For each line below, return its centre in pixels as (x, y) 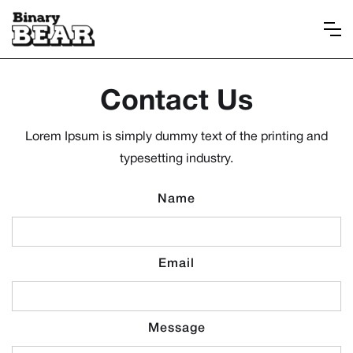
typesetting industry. (176, 160)
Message (176, 329)
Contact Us (176, 102)
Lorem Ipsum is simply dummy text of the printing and (176, 137)
